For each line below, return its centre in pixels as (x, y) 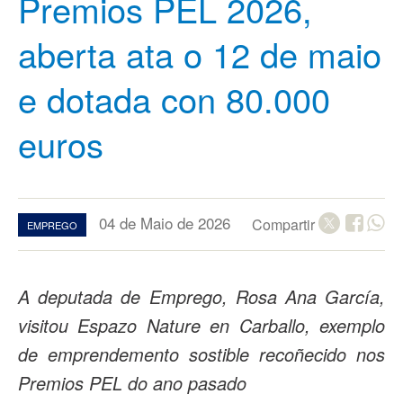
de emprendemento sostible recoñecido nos (201, 354)
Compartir (285, 224)
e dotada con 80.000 (174, 99)
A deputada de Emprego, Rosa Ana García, (201, 296)
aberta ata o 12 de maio (200, 54)
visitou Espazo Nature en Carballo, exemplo (201, 325)
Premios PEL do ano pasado (132, 383)
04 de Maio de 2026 (165, 223)
